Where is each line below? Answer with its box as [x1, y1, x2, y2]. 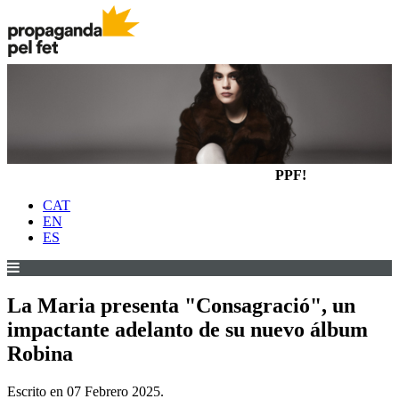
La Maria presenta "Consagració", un [7, 293, 355, 317]
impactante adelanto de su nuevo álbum [7, 317, 368, 341]
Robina [7, 341, 73, 365]
